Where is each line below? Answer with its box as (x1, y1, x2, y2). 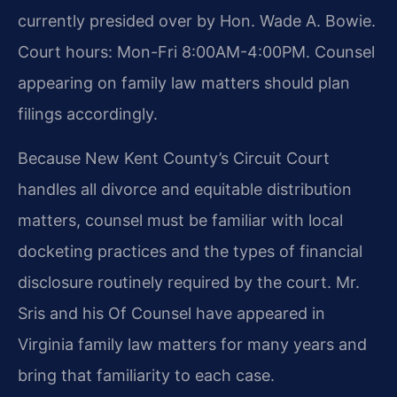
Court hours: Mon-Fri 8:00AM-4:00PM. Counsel (18, 43, 375, 62)
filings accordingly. (18, 105, 158, 124)
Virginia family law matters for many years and (18, 334, 367, 354)
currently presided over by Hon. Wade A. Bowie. (18, 12, 376, 31)
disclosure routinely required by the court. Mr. (18, 272, 360, 292)
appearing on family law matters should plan (18, 74, 350, 93)
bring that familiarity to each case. (18, 365, 275, 385)
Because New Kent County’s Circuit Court (18, 148, 330, 167)
